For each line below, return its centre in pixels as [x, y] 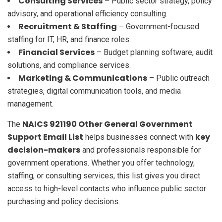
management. [30, 104]
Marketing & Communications [83, 78]
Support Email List [45, 137]
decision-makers [44, 150]
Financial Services [56, 52]
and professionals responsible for [140, 150]
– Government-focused [158, 26]
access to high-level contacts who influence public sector [107, 188]
